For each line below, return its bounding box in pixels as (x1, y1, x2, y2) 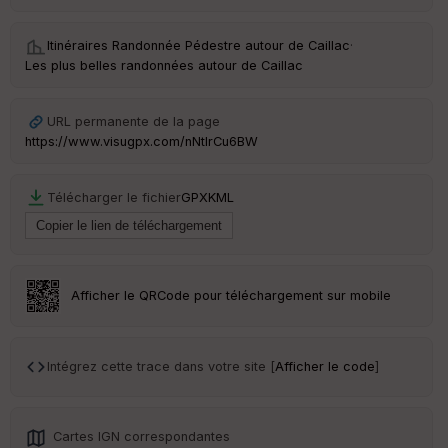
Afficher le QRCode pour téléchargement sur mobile (71, 287, 392, 303)
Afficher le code (275, 358, 375, 374)
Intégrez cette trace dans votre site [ (47, 358, 275, 374)
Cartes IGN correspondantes (53, 428, 230, 444)
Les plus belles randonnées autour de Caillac (25, 57, 303, 73)
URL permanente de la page (47, 113, 220, 129)
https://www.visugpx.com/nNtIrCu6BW (25, 133, 258, 149)
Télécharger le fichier (47, 189, 181, 205)
